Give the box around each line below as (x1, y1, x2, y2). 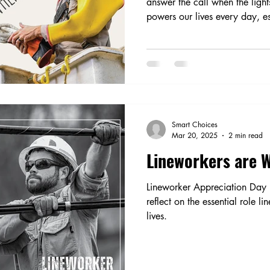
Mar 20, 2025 (172, 130, 218, 140)
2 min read (228, 130, 263, 140)
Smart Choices (172, 119, 218, 130)
